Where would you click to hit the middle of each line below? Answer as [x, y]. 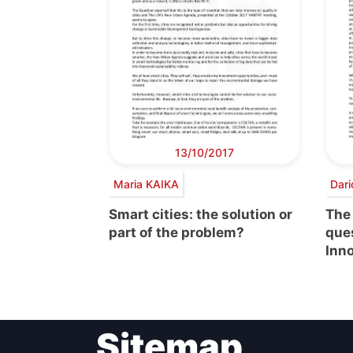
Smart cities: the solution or [201, 215]
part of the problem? [176, 233]
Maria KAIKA [146, 184]
